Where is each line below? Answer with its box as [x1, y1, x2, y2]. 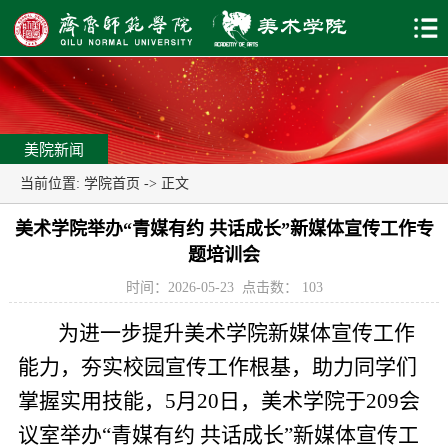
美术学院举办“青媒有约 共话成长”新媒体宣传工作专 [14, 219, 434, 240]
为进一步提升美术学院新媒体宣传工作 [47, 320, 415, 345]
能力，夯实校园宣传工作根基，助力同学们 [17, 354, 417, 379]
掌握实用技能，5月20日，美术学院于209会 [17, 388, 420, 413]
